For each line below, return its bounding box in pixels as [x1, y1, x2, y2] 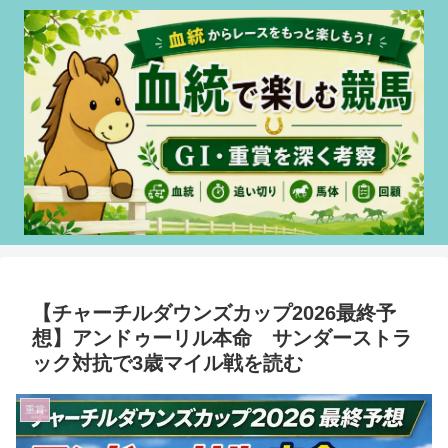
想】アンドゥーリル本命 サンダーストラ [32, 327, 412, 350]
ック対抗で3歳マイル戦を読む [32, 352, 303, 375]
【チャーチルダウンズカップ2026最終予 [32, 302, 396, 325]
